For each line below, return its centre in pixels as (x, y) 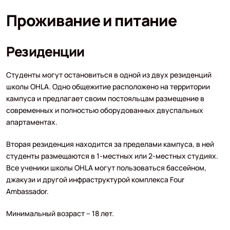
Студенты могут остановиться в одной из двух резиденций (109, 74)
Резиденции (45, 51)
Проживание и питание (91, 20)
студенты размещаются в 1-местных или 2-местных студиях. (112, 156)
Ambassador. (27, 191)
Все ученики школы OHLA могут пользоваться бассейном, (106, 167)
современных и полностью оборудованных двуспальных (104, 110)
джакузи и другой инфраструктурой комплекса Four (95, 179)
